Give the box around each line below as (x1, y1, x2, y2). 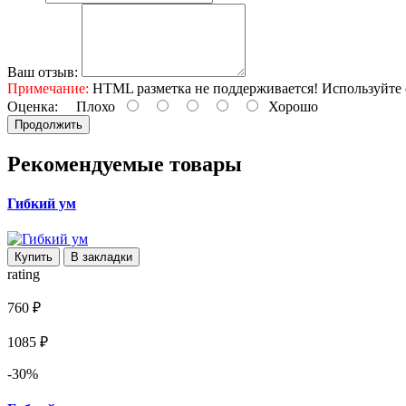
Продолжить (14, 117, 82, 131)
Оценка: (7, 98, 58, 114)
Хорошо (261, 98, 318, 114)
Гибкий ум (7, 195, 76, 211)
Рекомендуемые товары (7, 151, 242, 176)
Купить (14, 250, 53, 265)
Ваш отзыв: (7, 63, 78, 80)
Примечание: (7, 80, 89, 96)
